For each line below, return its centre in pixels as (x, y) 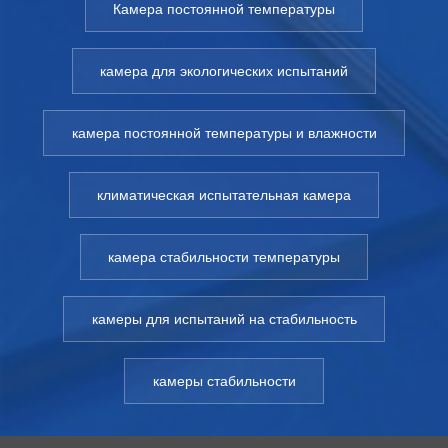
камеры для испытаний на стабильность (224, 318)
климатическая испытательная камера (224, 194)
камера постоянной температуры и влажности (224, 132)
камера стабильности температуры (224, 256)
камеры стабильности (224, 380)
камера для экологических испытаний (224, 70)
